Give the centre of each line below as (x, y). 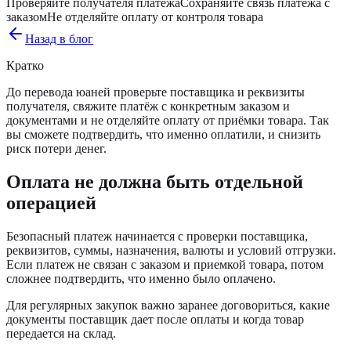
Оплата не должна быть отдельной (155, 181)
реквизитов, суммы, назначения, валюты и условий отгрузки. (171, 250)
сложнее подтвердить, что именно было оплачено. (141, 278)
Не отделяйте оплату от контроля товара (155, 16)
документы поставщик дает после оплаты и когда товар (155, 319)
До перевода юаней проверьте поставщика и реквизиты (156, 92)
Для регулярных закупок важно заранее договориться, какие (168, 305)
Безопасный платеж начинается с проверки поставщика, (157, 236)
